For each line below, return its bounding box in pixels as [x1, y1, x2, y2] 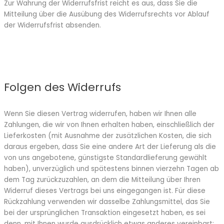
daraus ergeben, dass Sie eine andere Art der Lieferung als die [4, 142, 216, 152]
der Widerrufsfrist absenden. [4, 20, 101, 30]
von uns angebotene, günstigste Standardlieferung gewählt [4, 153, 207, 163]
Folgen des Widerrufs [4, 79, 121, 95]
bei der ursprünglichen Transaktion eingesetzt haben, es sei [4, 208, 205, 218]
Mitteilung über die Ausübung [4, 9, 102, 19]
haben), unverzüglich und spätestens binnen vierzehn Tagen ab [4, 164, 219, 174]
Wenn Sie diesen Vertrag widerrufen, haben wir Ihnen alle [4, 109, 196, 119]
